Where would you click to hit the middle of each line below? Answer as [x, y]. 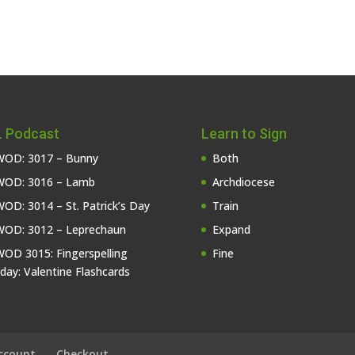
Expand [231, 229]
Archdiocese [243, 181]
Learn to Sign [244, 133]
